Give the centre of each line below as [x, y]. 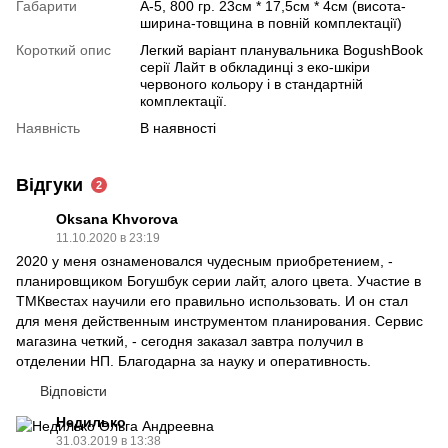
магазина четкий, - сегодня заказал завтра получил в [189, 340]
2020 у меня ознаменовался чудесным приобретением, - [204, 260]
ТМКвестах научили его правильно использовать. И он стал [212, 300]
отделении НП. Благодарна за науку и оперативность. [193, 360]
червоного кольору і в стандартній [251, 83]
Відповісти [73, 390]
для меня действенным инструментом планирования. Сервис [219, 320]
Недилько [91, 421]
